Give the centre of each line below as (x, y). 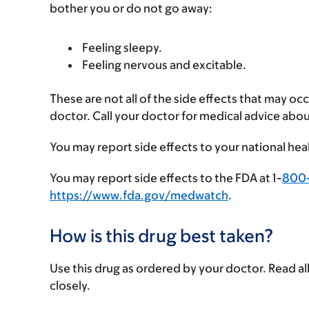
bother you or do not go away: (131, 8)
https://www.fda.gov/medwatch (139, 195)
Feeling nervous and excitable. (164, 65)
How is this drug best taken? (162, 235)
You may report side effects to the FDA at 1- (166, 178)
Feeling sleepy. (122, 48)
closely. (70, 286)
